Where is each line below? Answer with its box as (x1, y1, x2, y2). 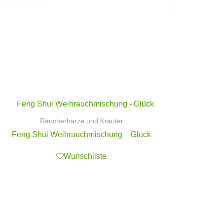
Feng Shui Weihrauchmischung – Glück (12, 130, 151, 139)
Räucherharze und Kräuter (39, 117, 123, 125)
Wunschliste (64, 151, 107, 160)
